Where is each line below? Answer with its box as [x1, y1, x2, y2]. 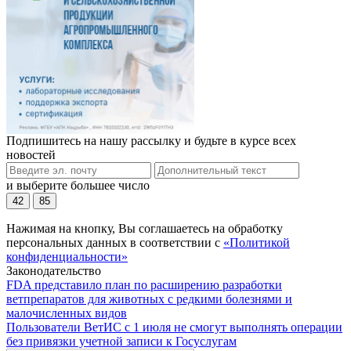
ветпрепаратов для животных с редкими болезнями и [6, 292, 292, 306]
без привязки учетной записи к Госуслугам [6, 335, 237, 349]
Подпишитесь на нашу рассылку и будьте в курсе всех [6, 134, 296, 148]
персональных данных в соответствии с [6, 236, 223, 250]
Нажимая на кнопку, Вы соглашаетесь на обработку [6, 222, 283, 236]
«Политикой [223, 236, 290, 250]
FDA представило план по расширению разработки [6, 278, 282, 292]
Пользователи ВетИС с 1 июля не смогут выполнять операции [6, 320, 342, 335]
